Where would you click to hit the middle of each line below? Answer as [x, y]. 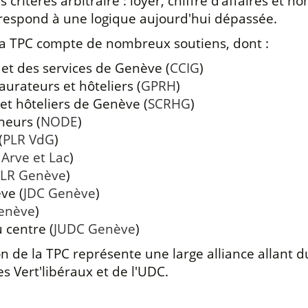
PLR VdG [28, 139]
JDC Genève [59, 192]
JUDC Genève [94, 228]
